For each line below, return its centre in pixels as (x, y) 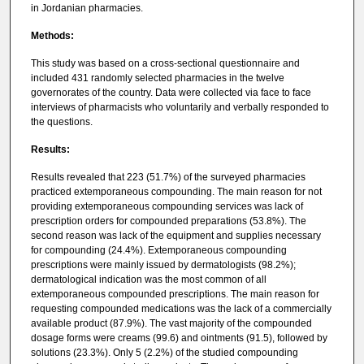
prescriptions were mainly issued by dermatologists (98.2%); (163, 265)
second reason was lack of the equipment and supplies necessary (175, 236)
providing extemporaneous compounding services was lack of (167, 207)
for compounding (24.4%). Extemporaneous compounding (158, 251)
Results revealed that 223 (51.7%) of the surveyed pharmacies (168, 178)
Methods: (52, 35)
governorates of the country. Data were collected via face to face (171, 93)
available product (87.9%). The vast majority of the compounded (171, 324)
